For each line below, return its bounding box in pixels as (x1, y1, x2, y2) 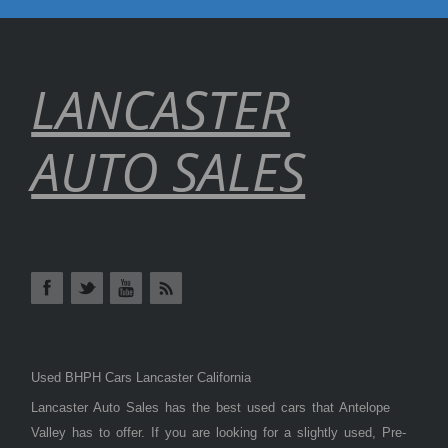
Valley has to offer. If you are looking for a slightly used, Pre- (31, 425, 407, 441)
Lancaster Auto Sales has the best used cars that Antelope (31, 400, 391, 416)
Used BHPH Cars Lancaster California (31, 370, 252, 386)
